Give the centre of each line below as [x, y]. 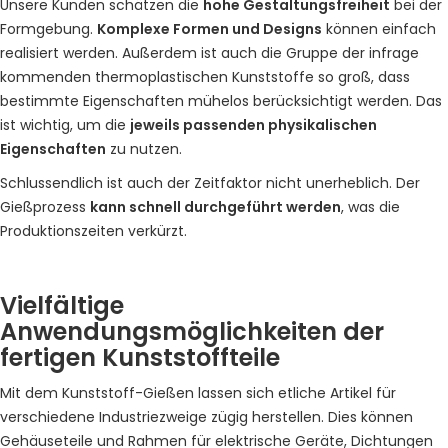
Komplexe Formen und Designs [209, 29]
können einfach [379, 29]
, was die [370, 207]
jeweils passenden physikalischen [253, 125]
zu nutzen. [144, 149]
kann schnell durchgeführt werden [215, 207]
